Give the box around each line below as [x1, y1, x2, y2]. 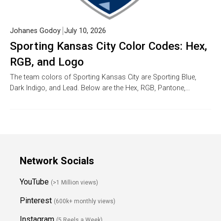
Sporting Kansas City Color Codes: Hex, [10, 39, 207, 53]
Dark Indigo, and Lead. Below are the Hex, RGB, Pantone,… [10, 84, 190, 93]
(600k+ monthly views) [54, 197, 115, 205]
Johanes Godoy [10, 27, 61, 36]
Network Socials [20, 155, 94, 167]
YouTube [20, 177, 49, 187]
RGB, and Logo [10, 55, 84, 69]
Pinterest [20, 196, 52, 206]
